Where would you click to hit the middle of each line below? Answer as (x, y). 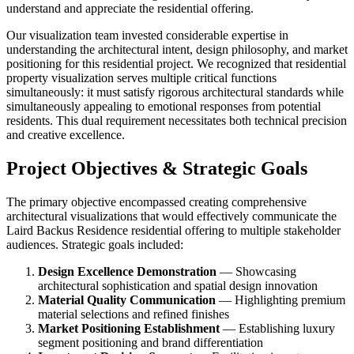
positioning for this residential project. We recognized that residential (176, 63)
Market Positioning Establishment (129, 328)
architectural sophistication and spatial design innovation (178, 285)
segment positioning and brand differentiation (151, 342)
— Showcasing (256, 271)
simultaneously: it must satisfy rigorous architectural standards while (175, 92)
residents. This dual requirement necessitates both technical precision (177, 120)
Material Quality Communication (127, 299)
